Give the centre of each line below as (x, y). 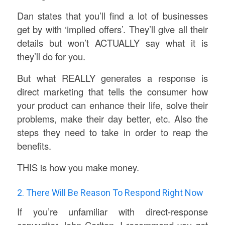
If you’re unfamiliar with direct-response (113, 212)
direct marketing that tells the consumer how (113, 91)
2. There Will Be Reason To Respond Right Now (110, 192)
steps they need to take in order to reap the (113, 132)
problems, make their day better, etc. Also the (113, 118)
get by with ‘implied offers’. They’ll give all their (113, 29)
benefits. (34, 145)
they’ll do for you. (51, 57)
